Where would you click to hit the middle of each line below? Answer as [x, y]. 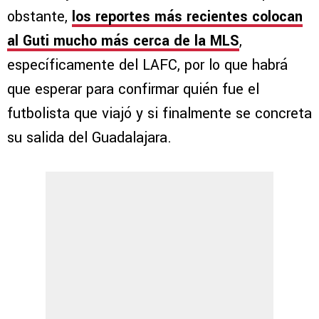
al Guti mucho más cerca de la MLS [123, 41]
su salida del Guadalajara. [89, 137]
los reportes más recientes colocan [187, 16]
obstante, [40, 16]
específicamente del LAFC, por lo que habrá [147, 65]
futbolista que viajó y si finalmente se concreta [159, 113]
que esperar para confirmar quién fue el [133, 89]
